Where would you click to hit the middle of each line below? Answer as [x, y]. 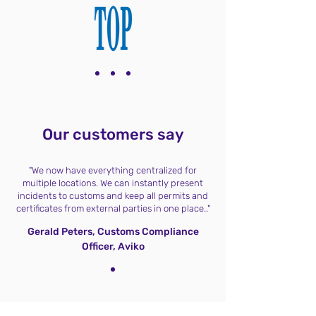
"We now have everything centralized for [113, 170]
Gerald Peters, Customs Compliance [113, 232]
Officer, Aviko [113, 247]
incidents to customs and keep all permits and [113, 196]
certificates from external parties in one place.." [113, 208]
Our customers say [113, 134]
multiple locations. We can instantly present [113, 183]
